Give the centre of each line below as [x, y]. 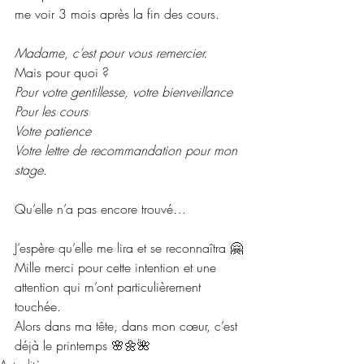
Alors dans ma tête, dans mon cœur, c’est [128, 325]
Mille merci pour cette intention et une [117, 267]
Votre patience [53, 130]
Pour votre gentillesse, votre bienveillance [123, 91]
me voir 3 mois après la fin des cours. [117, 13]
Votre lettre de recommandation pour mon [128, 150]
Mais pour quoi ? [62, 72]
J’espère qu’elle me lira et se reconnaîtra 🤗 [129, 247]
